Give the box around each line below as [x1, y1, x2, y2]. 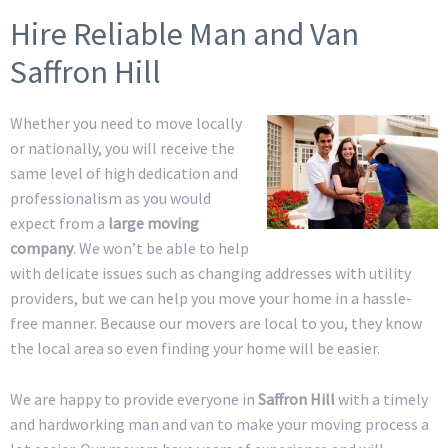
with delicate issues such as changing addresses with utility [10, 263, 411, 284]
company [10, 238, 73, 259]
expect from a [10, 213, 108, 234]
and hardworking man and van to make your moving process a [10, 413, 429, 434]
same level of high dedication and [10, 163, 238, 184]
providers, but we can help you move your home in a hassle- [10, 288, 412, 309]
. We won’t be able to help [73, 238, 249, 259]
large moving [108, 213, 199, 234]
